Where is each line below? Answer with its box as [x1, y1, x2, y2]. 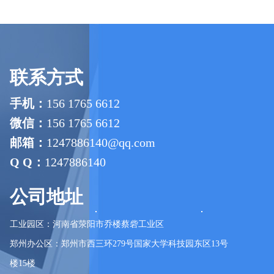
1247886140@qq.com [46, 136, 155, 149]
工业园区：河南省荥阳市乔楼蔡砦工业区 [10, 220, 164, 229]
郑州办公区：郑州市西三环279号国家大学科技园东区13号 [10, 239, 228, 248]
